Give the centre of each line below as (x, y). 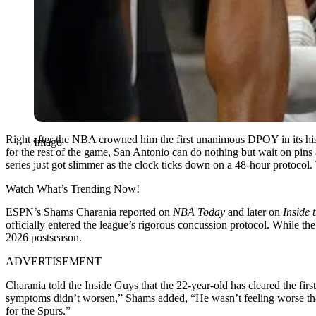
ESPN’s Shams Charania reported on (89, 212)
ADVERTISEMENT (54, 261)
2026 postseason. (44, 237)
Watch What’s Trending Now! (73, 188)
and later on (255, 212)
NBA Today (200, 212)
